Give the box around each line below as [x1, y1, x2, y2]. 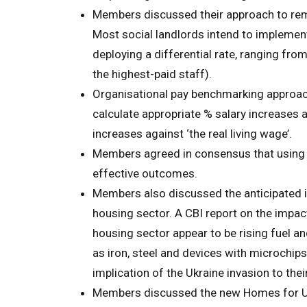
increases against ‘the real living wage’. [93, 127, 292, 140]
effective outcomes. [93, 167, 197, 180]
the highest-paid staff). [93, 67, 212, 81]
